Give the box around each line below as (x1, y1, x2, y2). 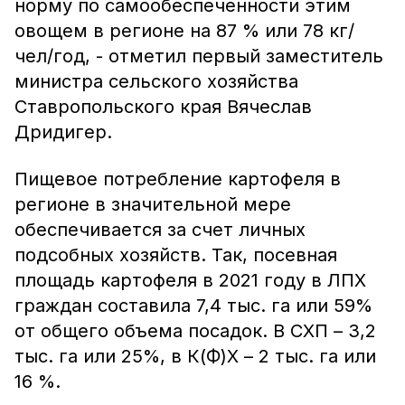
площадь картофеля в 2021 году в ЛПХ (14, 269, 366, 291)
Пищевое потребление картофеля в (14, 168, 341, 190)
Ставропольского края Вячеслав (14, 96, 312, 118)
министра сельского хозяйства (14, 71, 298, 92)
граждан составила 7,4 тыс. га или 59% (14, 295, 372, 316)
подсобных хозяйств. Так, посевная (14, 244, 337, 266)
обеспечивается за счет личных (14, 219, 306, 240)
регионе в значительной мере (14, 193, 291, 215)
